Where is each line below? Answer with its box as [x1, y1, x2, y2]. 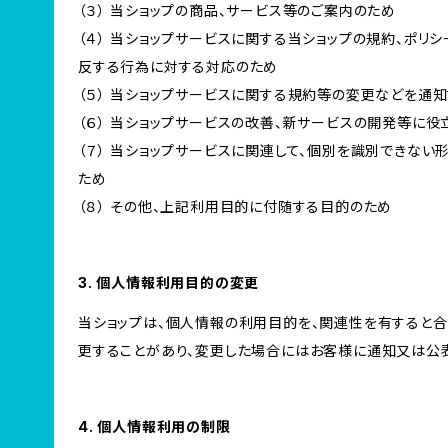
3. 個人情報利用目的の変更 [78, 274, 260, 291]
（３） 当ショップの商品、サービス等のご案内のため [78, 2, 396, 19]
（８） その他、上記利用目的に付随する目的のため [78, 198, 393, 215]
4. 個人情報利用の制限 [78, 418, 231, 435]
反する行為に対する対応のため [78, 58, 279, 75]
